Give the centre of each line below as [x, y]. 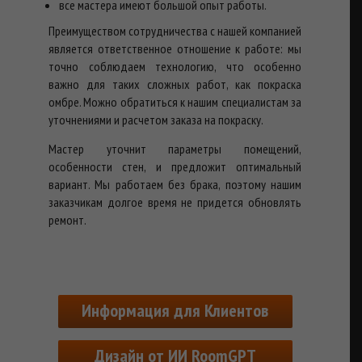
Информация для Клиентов [175, 310]
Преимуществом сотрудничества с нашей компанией [175, 30]
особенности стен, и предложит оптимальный [175, 166]
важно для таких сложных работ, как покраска [175, 84]
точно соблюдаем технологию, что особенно [175, 66]
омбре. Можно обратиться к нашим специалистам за [175, 101]
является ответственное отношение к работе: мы [175, 48]
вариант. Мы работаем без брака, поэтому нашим [175, 184]
